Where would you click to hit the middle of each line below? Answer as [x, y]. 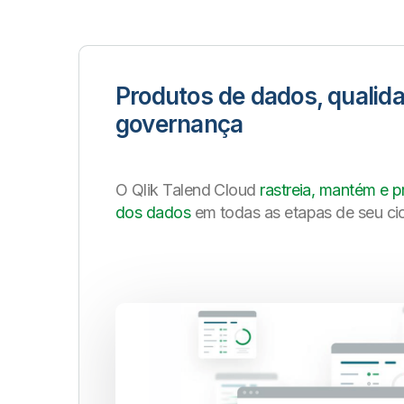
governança [179, 124]
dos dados [153, 212]
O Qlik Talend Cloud [188, 190]
